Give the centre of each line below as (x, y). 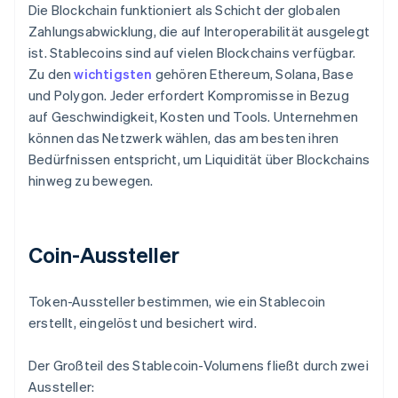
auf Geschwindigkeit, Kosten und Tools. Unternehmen (194, 117)
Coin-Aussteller (104, 255)
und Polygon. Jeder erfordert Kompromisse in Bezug (189, 96)
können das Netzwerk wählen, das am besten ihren (184, 138)
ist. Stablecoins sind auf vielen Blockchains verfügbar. (192, 53)
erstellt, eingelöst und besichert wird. (143, 323)
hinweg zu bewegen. (91, 181)
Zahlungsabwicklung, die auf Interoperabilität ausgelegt (199, 32)
